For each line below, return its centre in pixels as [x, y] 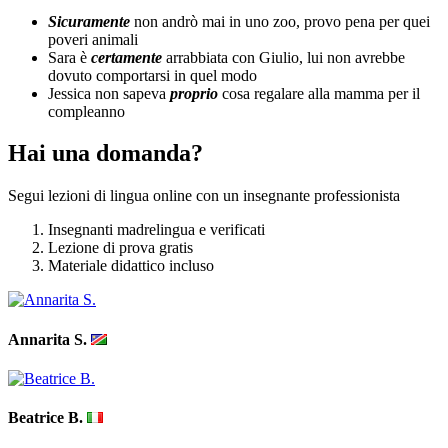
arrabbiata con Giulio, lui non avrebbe [285, 57]
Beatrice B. [47, 418]
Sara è [69, 57]
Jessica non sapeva [109, 93]
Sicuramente [91, 21]
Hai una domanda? [105, 153]
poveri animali [93, 39]
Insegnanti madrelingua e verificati [156, 230]
